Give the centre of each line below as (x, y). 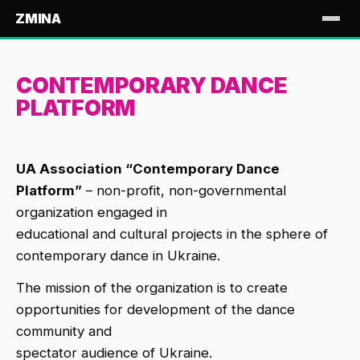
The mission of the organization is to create (152, 288)
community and (64, 331)
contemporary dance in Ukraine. (119, 255)
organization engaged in (92, 212)
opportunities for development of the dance (156, 310)
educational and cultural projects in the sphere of (172, 233)
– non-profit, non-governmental (184, 190)
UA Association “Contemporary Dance (148, 168)
